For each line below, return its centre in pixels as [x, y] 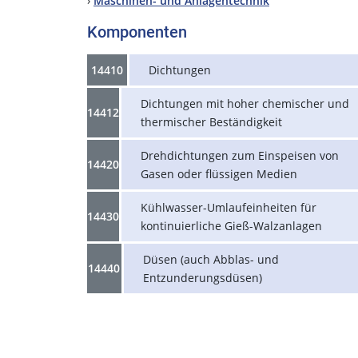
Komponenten [137, 32]
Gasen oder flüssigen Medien [219, 173]
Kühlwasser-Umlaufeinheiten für [229, 207]
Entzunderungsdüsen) [202, 277]
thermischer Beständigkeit [211, 121]
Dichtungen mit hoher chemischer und [245, 103]
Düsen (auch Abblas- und [211, 259]
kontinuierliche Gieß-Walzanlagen [231, 225]
